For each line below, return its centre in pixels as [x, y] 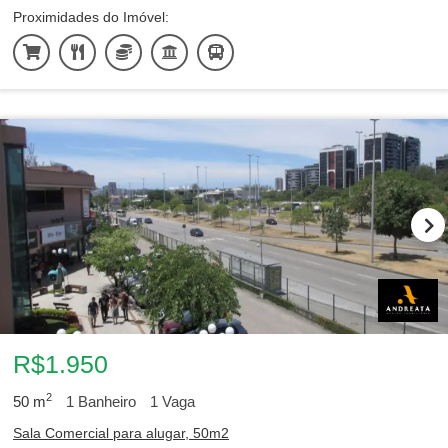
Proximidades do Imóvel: [91, 17]
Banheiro [105, 401]
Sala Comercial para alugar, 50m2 [121, 433]
